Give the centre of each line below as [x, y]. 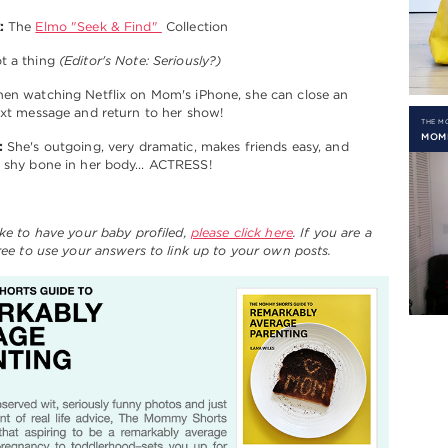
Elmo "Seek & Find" [98, 26]
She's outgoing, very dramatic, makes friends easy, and [175, 146]
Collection [195, 26]
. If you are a [332, 232]
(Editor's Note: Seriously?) [140, 60]
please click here [241, 232]
